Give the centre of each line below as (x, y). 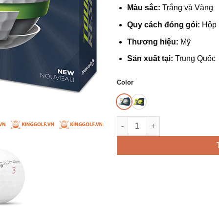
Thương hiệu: (153, 42)
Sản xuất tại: (150, 59)
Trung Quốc (194, 59)
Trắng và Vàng (186, 8)
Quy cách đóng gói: (163, 24)
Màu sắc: (143, 8)
